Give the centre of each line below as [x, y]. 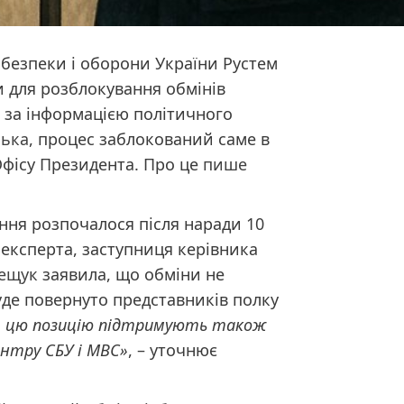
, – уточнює [173, 349]
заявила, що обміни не [132, 274]
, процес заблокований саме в [150, 138]
